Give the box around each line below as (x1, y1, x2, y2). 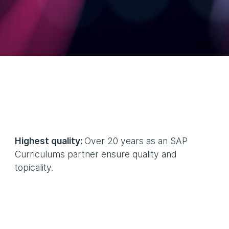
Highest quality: (15, 135, 85, 147)
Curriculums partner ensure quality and (15, 149, 177, 160)
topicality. (15, 162, 54, 173)
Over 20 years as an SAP (84, 135, 188, 147)
